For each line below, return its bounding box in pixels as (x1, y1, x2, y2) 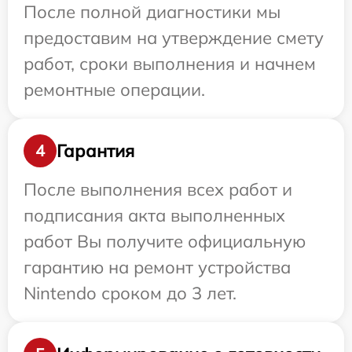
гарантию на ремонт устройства (24, 256, 291, 279)
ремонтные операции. (24, 79, 205, 101)
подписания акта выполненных (24, 204, 285, 227)
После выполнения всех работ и (24, 178, 292, 201)
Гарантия (57, 139, 134, 162)
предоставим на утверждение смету (24, 27, 324, 49)
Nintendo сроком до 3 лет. (24, 282, 236, 305)
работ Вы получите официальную (24, 230, 306, 253)
